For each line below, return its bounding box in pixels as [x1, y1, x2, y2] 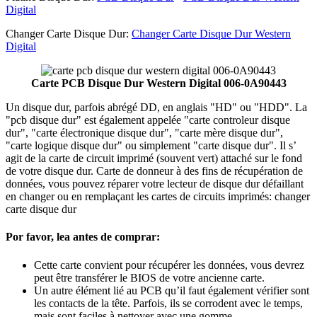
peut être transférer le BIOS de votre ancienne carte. [34, 271, 265, 284]
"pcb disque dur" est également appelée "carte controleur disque [6, 114, 290, 127]
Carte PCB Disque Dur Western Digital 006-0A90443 [30, 77, 287, 90]
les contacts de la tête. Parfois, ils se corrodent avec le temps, [34, 296, 303, 309]
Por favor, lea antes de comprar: [6, 231, 160, 243]
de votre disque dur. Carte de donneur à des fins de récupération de [6, 165, 303, 178]
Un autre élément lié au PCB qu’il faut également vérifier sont [34, 284, 309, 296]
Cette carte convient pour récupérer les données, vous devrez [34, 258, 304, 271]
